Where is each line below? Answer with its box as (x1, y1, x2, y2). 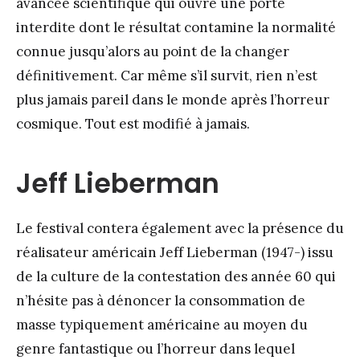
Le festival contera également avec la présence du (16, 219, 344, 238)
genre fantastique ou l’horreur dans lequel (16, 340, 295, 358)
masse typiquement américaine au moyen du (16, 316, 308, 334)
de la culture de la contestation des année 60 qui (16, 268, 336, 286)
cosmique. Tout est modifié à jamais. (16, 115, 250, 133)
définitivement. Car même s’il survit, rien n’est (16, 67, 317, 85)
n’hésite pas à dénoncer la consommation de (16, 292, 305, 310)
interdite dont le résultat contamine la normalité (16, 18, 336, 37)
